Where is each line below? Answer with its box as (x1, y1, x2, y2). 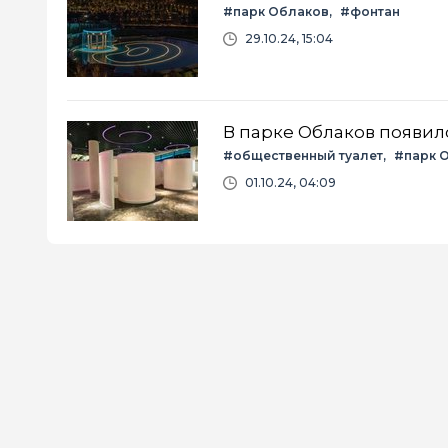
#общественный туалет (223, 147, 383, 163)
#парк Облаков (223, 3, 329, 19)
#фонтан (340, 3, 400, 19)
